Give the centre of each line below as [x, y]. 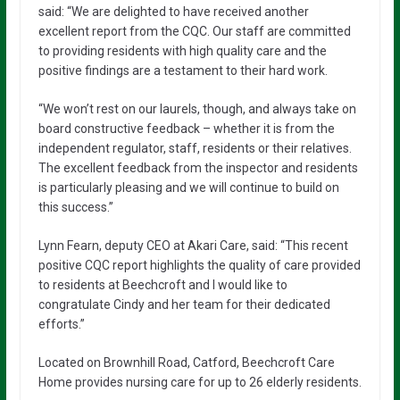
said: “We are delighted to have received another [173, 12]
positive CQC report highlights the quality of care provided [199, 266]
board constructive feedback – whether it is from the [186, 129]
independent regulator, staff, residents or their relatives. [195, 149]
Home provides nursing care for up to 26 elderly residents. [200, 383]
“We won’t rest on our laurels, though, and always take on [197, 109]
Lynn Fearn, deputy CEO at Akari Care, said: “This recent [193, 246]
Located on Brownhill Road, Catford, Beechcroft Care [186, 363]
